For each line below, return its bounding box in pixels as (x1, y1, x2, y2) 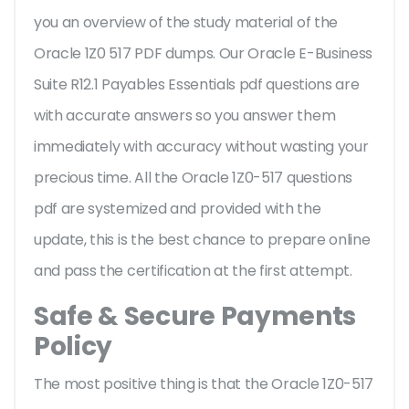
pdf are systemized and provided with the (34, 198, 321, 220)
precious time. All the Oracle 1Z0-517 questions (34, 167, 352, 189)
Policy (34, 329, 113, 365)
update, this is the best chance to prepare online (34, 229, 371, 251)
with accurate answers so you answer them (34, 105, 336, 127)
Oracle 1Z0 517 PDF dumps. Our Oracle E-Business (34, 43, 372, 65)
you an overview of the (34, 12, 190, 34)
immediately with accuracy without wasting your (34, 136, 369, 158)
